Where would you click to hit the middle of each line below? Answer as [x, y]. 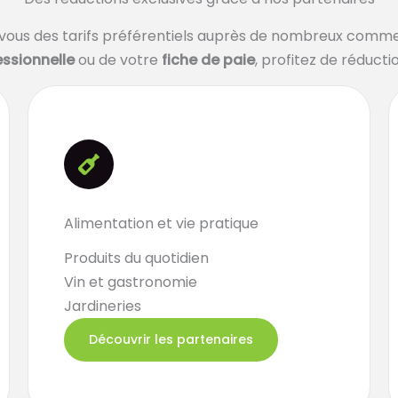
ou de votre [118, 60]
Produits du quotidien [136, 258]
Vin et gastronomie [130, 282]
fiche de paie [208, 60]
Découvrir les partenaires [171, 339]
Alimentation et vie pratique [161, 223]
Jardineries [102, 306]
